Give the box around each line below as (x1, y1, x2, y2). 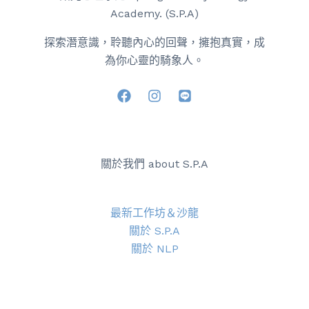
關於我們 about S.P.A (101, 157, 208, 170)
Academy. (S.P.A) (110, 7, 199, 20)
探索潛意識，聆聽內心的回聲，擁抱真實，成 (44, 36, 265, 49)
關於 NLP (130, 241, 179, 255)
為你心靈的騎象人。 (105, 54, 204, 67)
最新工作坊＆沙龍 (110, 206, 199, 219)
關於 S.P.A (129, 223, 180, 237)
